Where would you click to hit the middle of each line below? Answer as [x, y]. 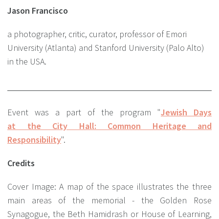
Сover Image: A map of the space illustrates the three [109, 187]
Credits [21, 163]
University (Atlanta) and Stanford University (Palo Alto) [106, 48]
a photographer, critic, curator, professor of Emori [97, 34]
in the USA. [27, 62]
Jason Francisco [38, 11]
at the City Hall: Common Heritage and [109, 126]
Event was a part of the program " [84, 112]
